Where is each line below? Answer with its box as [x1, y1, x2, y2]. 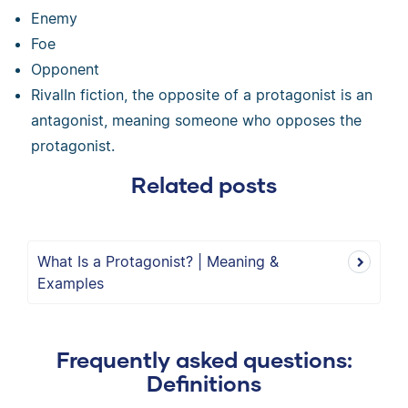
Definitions [147, 370, 261, 396]
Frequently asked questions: [56, 346, 352, 372]
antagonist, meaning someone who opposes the [31, 111, 362, 129]
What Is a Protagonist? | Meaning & [37, 252, 279, 270]
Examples [37, 274, 104, 292]
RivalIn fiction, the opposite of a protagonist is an [31, 86, 373, 104]
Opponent [31, 60, 100, 78]
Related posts [131, 171, 277, 198]
